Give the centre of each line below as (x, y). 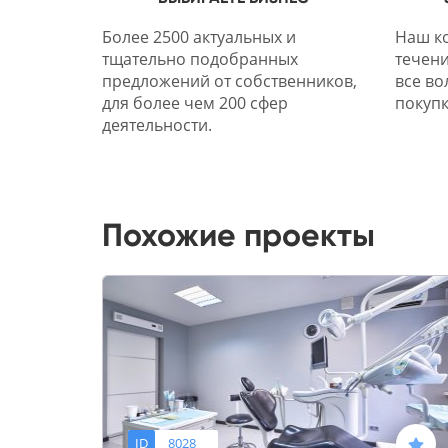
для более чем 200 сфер (195, 103)
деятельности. (157, 125)
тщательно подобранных (200, 59)
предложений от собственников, (229, 81)
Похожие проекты (238, 235)
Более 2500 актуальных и (199, 37)
